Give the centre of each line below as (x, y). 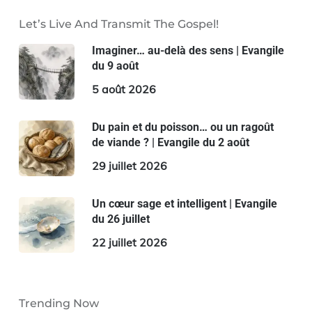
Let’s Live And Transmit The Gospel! (118, 24)
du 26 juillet (120, 219)
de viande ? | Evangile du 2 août (170, 143)
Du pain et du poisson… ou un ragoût (182, 127)
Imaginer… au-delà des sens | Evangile (188, 51)
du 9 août (115, 66)
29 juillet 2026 (129, 166)
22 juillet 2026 (129, 243)
